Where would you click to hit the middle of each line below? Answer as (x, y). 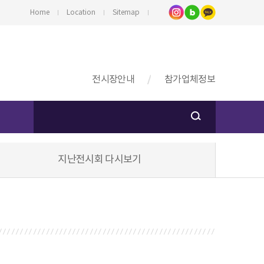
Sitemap (126, 13)
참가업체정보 (190, 80)
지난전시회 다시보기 (100, 160)
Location (81, 13)
